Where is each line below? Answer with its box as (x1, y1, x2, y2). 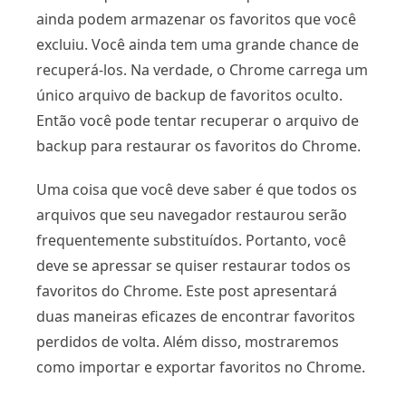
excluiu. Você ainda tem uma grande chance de (36, 34, 359, 54)
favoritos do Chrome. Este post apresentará (36, 280, 337, 301)
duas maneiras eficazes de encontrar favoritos (36, 305, 355, 326)
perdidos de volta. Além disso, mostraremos (36, 331, 339, 352)
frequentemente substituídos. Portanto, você (36, 229, 346, 250)
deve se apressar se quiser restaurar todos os (36, 255, 351, 275)
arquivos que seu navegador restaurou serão (36, 204, 347, 225)
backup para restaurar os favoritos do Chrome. (36, 135, 361, 156)
